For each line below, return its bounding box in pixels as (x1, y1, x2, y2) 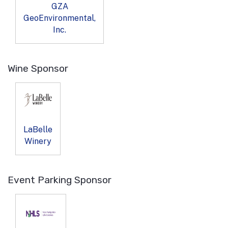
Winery (24, 136, 51, 146)
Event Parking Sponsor (8, 174, 111, 186)
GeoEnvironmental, (23, 13, 96, 23)
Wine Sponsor (8, 62, 68, 74)
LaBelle (23, 124, 52, 134)
